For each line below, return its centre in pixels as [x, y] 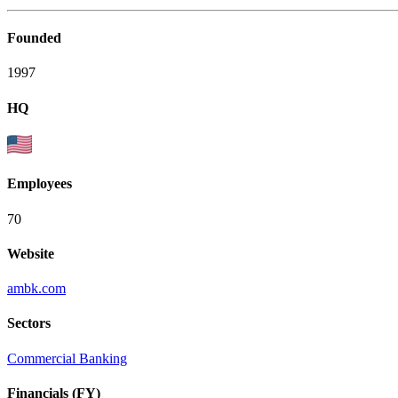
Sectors [29, 323]
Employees [40, 184]
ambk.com [36, 289]
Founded [34, 38]
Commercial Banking [67, 358]
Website [31, 253]
